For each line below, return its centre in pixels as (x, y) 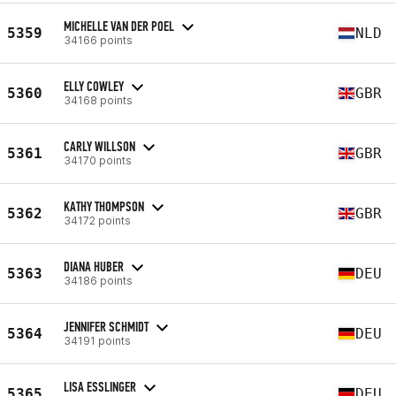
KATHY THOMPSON (104, 206)
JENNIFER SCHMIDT (106, 326)
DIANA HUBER (94, 266)
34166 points (98, 40)
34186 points (98, 280)
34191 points (97, 340)
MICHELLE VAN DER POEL (119, 26)
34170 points (98, 160)
